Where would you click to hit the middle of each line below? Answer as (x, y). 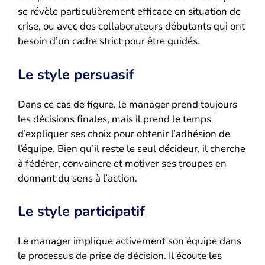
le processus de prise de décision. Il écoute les (120, 256)
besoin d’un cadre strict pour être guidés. (109, 41)
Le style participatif (81, 211)
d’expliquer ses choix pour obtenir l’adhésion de (124, 134)
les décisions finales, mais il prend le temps (114, 119)
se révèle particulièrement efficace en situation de (129, 12)
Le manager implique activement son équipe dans (130, 241)
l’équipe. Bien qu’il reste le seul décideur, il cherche (132, 148)
